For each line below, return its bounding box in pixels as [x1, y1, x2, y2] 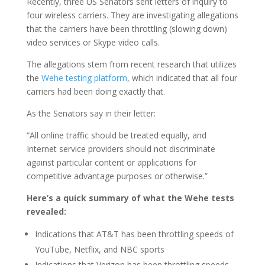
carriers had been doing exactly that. [26, 86, 165, 98]
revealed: [26, 206, 66, 218]
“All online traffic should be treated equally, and [26, 130, 206, 141]
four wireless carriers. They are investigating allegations [26, 9, 238, 21]
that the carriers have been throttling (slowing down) [26, 23, 227, 35]
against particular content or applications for [26, 157, 196, 169]
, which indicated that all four [127, 72, 237, 84]
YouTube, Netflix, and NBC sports [34, 244, 164, 256]
